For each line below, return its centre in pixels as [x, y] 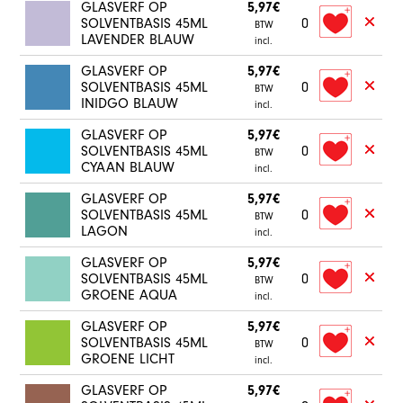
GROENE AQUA [130, 295]
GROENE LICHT [128, 359]
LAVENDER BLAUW [138, 40]
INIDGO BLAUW [130, 103]
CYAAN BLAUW [128, 167]
